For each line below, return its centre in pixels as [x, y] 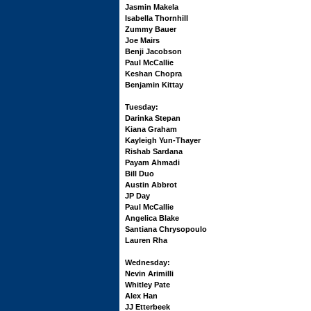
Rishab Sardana [154, 151]
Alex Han [141, 296]
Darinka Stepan [153, 118]
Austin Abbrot [151, 185]
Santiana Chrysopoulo [166, 229]
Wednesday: [148, 262]
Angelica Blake [152, 218]
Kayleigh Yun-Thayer [163, 140]
